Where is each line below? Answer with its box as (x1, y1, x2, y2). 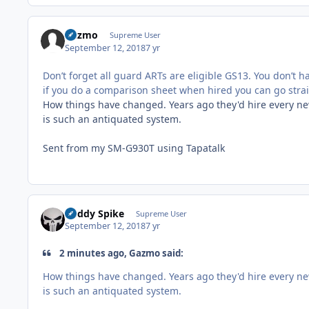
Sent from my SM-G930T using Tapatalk (43, 141, 225, 154)
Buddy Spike (65, 206, 125, 220)
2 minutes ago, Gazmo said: (57, 247, 184, 260)
